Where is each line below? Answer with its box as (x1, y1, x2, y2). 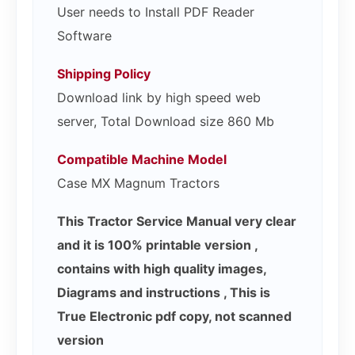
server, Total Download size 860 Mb (57, 113, 274, 129)
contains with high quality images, (57, 260, 266, 277)
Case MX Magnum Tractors (57, 174, 219, 191)
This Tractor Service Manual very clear (57, 212, 296, 229)
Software (57, 27, 112, 44)
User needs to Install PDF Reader (57, 3, 254, 20)
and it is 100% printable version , (57, 236, 258, 253)
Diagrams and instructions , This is (57, 284, 270, 300)
